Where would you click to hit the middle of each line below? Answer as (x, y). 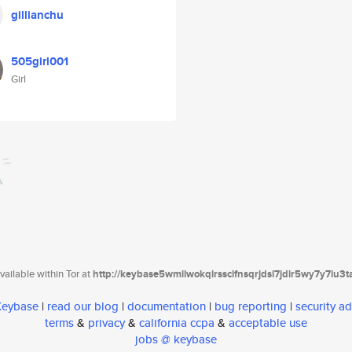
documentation (167, 306)
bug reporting (251, 306)
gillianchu (37, 15)
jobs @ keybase (176, 339)
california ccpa (177, 323)
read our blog (83, 306)
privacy (106, 323)
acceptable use (268, 323)
